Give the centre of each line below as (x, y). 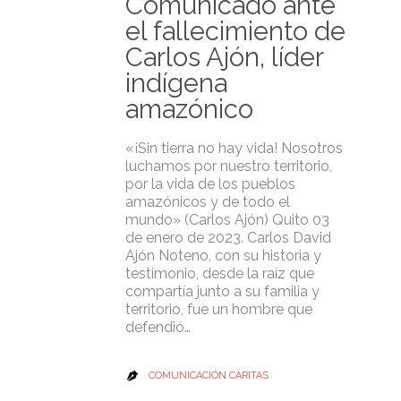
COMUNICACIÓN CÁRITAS (209, 376)
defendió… (158, 327)
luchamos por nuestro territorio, (229, 166)
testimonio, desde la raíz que (220, 273)
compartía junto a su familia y (222, 291)
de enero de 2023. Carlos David (228, 237)
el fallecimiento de (235, 31)
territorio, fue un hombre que (219, 309)
